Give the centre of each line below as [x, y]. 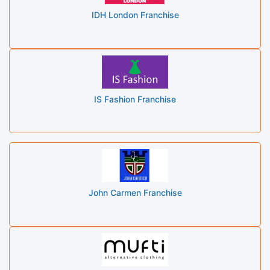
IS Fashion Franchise [135, 99]
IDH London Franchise [135, 14]
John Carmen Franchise [135, 192]
